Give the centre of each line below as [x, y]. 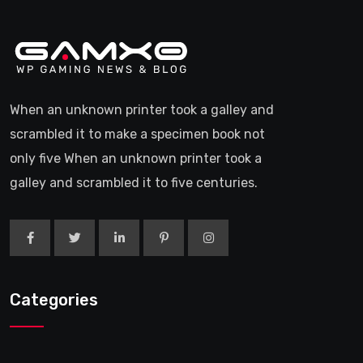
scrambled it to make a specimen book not [137, 134]
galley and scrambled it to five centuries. [134, 183]
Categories [54, 300]
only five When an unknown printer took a [136, 158]
